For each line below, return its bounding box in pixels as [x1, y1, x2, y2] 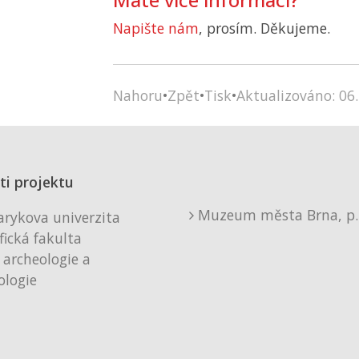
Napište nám [113, 18, 199, 38]
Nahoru [113, 86, 163, 105]
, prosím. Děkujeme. [199, 18, 330, 38]
